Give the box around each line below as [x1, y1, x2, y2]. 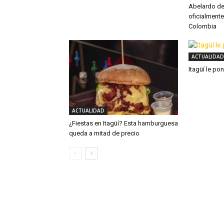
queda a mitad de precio [69, 129, 139, 137]
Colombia [188, 22, 216, 30]
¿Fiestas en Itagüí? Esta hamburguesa [69, 119, 178, 127]
